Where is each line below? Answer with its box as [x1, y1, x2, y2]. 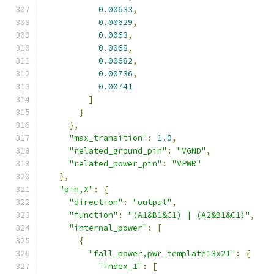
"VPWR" [172, 158, 201, 169]
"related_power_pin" [69, 158, 162, 169]
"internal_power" [69, 223, 147, 233]
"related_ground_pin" [69, 146, 167, 156]
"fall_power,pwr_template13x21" [89, 248, 235, 259]
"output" [133, 197, 172, 207]
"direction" [69, 197, 123, 207]
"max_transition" [69, 133, 147, 143]
